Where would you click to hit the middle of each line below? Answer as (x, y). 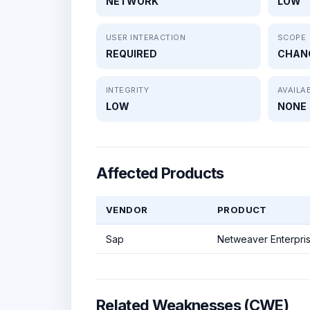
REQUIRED (131, 53)
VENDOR (127, 209)
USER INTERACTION (146, 37)
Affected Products (160, 173)
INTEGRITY (127, 90)
